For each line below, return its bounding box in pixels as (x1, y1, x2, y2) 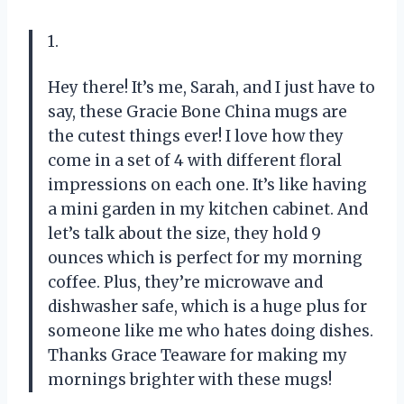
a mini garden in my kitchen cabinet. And (48, 199, 368, 220)
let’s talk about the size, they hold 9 (48, 224, 321, 244)
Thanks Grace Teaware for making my (48, 345, 347, 366)
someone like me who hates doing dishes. (48, 321, 373, 342)
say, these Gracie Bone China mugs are (48, 102, 347, 123)
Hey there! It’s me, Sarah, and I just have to (48, 78, 375, 98)
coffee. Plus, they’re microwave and (48, 272, 323, 293)
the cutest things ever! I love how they (48, 126, 344, 147)
